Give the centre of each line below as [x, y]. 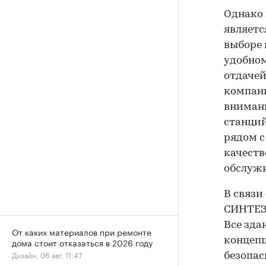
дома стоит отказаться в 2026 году [82, 242]
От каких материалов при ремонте [82, 232]
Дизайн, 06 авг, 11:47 [47, 254]
